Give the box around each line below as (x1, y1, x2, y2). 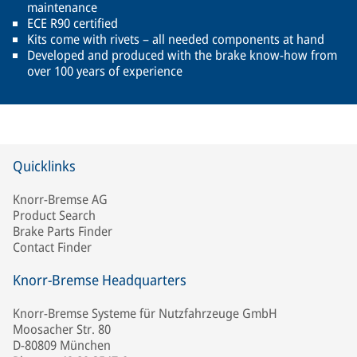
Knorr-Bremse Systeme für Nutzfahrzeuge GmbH (13, 304, 277, 323)
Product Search (13, 206, 96, 225)
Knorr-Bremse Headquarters (13, 270, 186, 290)
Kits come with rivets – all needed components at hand (27, 30, 324, 49)
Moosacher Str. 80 (13, 320, 111, 339)
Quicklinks (13, 156, 76, 176)
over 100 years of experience (27, 62, 182, 80)
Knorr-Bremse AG (13, 190, 108, 209)
